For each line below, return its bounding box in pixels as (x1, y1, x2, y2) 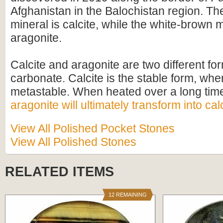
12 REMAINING (108, 192, 147, 198)
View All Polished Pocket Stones (10, 122, 175, 135)
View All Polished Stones (10, 135, 136, 148)
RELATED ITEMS (5, 164, 114, 179)
